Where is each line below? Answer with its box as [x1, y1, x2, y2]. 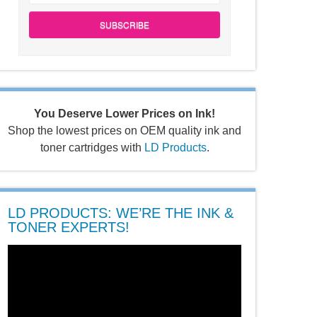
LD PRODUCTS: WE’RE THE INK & [8, 205, 234, 221]
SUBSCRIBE [100, 18, 149, 30]
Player [7, 263, 40, 275]
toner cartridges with [40, 142, 144, 154]
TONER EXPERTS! [8, 219, 129, 235]
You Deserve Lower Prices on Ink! [34, 108, 215, 120]
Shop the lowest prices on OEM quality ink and [8, 125, 241, 137]
